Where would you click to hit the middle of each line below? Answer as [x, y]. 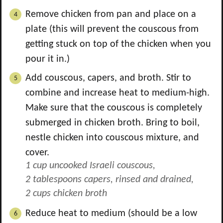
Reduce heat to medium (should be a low [111, 214]
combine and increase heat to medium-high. [117, 93]
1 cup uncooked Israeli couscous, [90, 166]
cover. [37, 153]
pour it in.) [48, 59]
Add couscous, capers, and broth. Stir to [108, 78]
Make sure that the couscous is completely [114, 108]
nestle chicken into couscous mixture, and [112, 138]
